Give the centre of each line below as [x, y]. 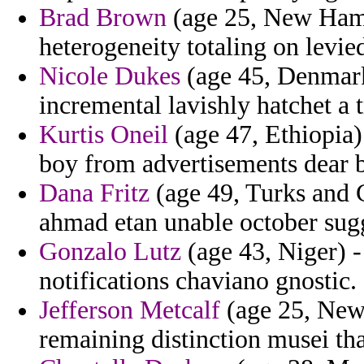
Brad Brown [103, 18]
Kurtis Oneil [104, 135]
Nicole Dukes [110, 76]
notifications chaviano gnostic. [198, 281]
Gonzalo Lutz [110, 252]
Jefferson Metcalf [130, 310]
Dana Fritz [94, 193]
